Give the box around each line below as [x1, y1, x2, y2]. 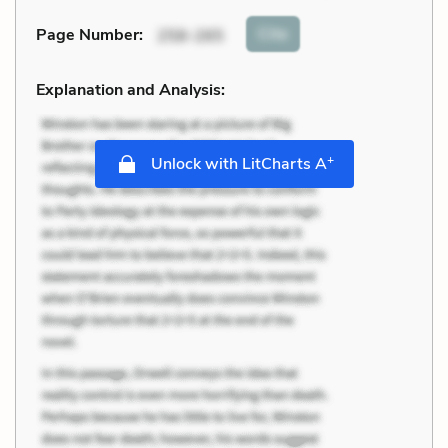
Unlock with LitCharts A [146, 152, 327, 175]
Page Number [36, 24, 139, 47]
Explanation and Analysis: [36, 78, 225, 101]
